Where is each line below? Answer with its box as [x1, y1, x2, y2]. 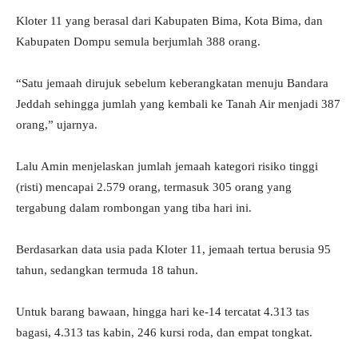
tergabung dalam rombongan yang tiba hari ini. [16, 201, 252, 215]
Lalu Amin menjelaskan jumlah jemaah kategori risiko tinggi [16, 160, 318, 173]
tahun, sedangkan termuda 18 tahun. [16, 264, 198, 277]
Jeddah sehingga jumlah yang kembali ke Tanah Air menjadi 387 [16, 97, 340, 111]
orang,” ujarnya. [16, 118, 97, 132]
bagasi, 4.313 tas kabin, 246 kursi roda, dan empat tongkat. [16, 326, 312, 340]
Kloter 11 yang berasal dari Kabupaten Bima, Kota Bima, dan [16, 14, 323, 28]
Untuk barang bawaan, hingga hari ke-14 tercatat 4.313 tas [16, 305, 309, 319]
